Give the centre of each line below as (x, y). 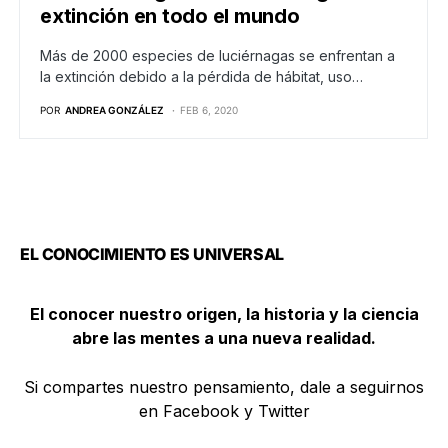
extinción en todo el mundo (170, 15)
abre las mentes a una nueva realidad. (224, 337)
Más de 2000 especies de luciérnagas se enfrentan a (217, 55)
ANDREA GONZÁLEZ (114, 109)
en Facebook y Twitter (224, 410)
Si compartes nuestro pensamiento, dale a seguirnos (224, 386)
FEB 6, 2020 (209, 109)
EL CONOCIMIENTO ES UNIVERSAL (152, 253)
